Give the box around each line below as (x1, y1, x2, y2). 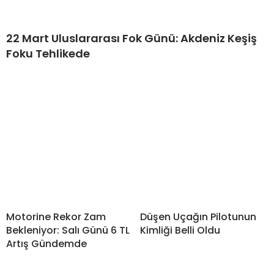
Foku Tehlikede (6, 46, 90, 62)
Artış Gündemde (6, 237, 87, 251)
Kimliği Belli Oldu (140, 223, 220, 238)
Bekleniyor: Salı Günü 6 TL (6, 223, 130, 238)
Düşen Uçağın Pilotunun (140, 210, 256, 224)
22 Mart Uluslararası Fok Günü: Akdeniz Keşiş (6, 31, 257, 46)
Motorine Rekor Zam (6, 210, 106, 224)
